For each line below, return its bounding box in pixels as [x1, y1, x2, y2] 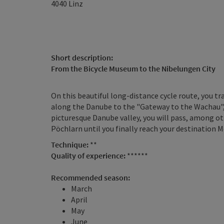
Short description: [51, 52, 113, 62]
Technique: [51, 139, 90, 149]
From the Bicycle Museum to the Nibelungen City [51, 63, 217, 73]
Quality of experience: [51, 150, 127, 160]
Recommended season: [51, 172, 130, 182]
